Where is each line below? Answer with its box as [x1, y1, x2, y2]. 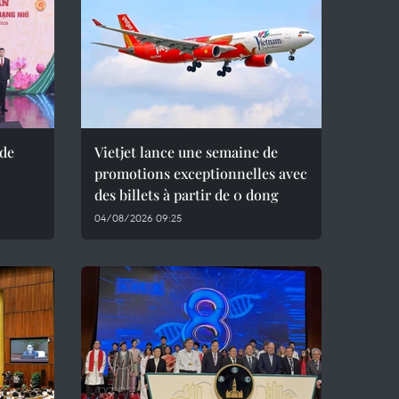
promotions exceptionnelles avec [94, 164, 307, 183]
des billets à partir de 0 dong [94, 185, 279, 204]
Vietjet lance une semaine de [94, 142, 278, 161]
